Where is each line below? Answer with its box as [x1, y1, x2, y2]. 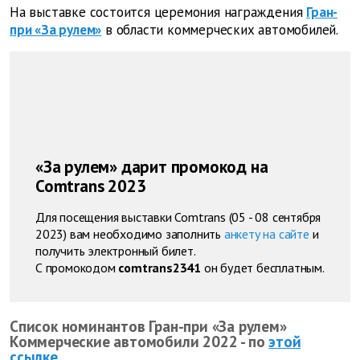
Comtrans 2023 [35, 174, 146, 197]
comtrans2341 [118, 259, 202, 276]
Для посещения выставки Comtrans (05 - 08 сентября [35, 208, 321, 225]
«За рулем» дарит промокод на [35, 155, 268, 178]
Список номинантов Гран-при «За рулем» [10, 315, 287, 336]
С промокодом [35, 259, 116, 276]
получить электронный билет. [35, 242, 196, 259]
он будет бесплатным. [201, 259, 325, 276]
